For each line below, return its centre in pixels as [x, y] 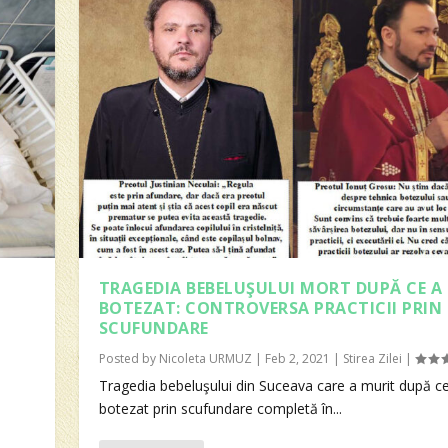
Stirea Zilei [372, 359]
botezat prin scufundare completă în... [220, 409]
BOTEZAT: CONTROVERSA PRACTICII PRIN [270, 308]
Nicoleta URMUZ [205, 359]
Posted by [128, 359]
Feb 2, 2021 [297, 359]
